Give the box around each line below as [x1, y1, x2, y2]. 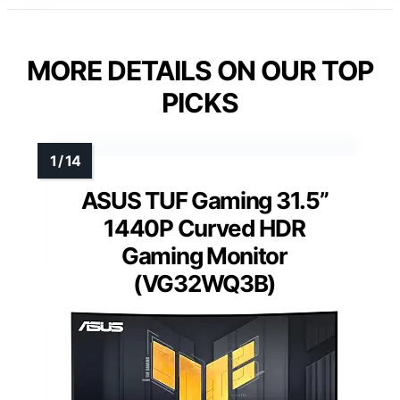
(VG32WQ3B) [133, 269, 276, 297]
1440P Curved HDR [104, 213, 305, 242]
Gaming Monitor [121, 241, 287, 270]
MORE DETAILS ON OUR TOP [27, 54, 373, 87]
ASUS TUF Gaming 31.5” [80, 186, 329, 214]
